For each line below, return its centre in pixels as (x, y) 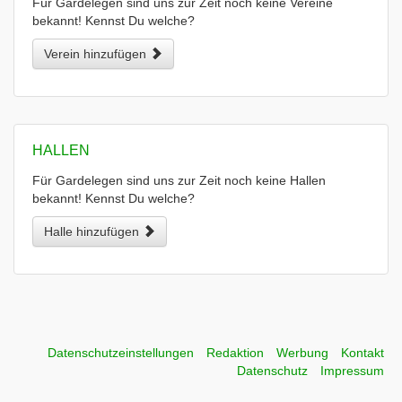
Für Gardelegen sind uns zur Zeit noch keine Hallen (179, 180)
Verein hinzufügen (97, 54)
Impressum (352, 371)
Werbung (302, 353)
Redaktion (235, 353)
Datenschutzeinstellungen (121, 353)
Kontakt (363, 353)
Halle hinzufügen (93, 232)
